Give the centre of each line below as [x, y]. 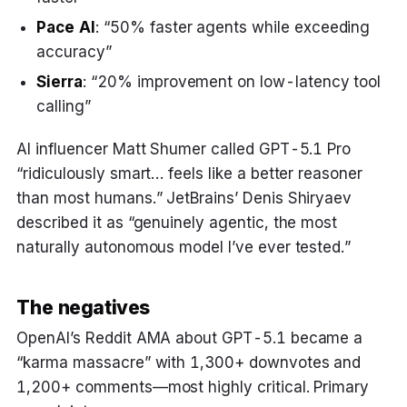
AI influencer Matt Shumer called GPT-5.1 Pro [184, 149]
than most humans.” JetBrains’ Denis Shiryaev [184, 198]
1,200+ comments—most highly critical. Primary [193, 387]
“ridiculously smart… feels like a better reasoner [189, 173]
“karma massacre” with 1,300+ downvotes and [189, 362]
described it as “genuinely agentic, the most [177, 222]
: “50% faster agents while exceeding [233, 27]
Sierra [60, 81]
